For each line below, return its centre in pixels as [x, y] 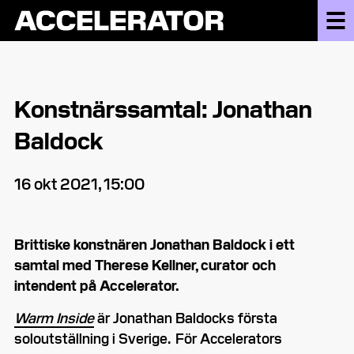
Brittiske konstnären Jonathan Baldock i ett [154, 244]
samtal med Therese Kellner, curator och [145, 265]
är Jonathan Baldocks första [186, 318]
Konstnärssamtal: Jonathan [163, 107]
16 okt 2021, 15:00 [79, 183]
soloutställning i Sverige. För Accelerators [148, 338]
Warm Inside [54, 318]
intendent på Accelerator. [98, 285]
